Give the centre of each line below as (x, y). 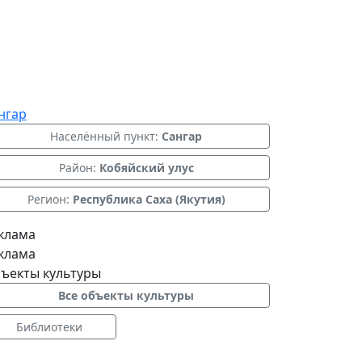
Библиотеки (49, 327)
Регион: (50, 199)
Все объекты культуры (126, 295)
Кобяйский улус (146, 168)
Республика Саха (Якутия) (149, 199)
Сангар (182, 136)
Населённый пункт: (106, 136)
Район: (79, 168)
